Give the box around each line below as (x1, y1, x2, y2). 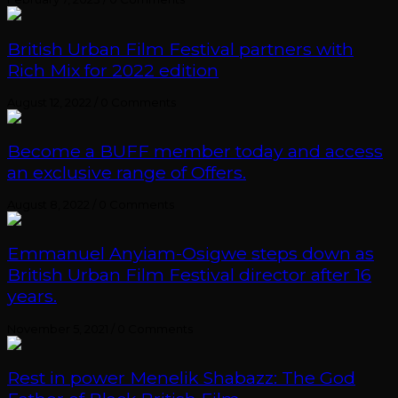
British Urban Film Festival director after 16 (7, 264, 371, 286)
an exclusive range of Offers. (7, 162, 246, 183)
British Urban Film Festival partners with (7, 37, 354, 60)
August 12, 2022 (7, 94, 92, 109)
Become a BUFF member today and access (7, 140, 383, 162)
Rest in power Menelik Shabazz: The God (7, 366, 355, 388)
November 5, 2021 (7, 321, 108, 336)
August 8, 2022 (7, 197, 90, 212)
